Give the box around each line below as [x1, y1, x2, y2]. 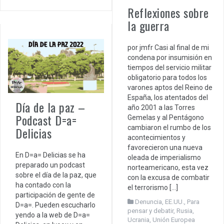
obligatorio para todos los [127, 73, 207, 81]
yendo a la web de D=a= [15, 211, 90, 219]
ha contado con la [15, 181, 71, 189]
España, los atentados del [127, 93, 208, 101]
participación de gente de [15, 191, 95, 199]
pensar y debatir [127, 206, 173, 214]
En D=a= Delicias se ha [15, 151, 85, 159]
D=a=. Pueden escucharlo [15, 201, 95, 209]
